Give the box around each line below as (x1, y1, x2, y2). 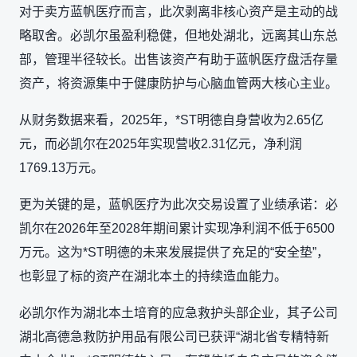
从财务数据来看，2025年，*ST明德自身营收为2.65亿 (19, 112, 324, 127)
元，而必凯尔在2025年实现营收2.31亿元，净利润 (19, 136, 302, 151)
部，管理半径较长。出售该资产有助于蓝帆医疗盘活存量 (19, 52, 338, 66)
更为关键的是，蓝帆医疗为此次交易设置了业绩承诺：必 (19, 197, 338, 211)
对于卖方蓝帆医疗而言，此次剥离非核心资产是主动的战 (19, 4, 338, 18)
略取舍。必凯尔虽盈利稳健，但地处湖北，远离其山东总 (19, 28, 338, 42)
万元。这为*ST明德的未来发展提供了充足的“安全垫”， (19, 245, 329, 259)
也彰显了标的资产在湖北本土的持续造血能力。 (19, 269, 287, 283)
